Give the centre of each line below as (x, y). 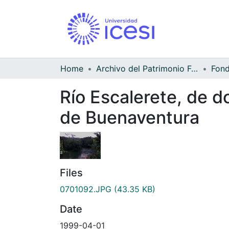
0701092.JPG (86, 189)
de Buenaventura (130, 117)
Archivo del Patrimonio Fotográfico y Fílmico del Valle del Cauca (194, 68)
